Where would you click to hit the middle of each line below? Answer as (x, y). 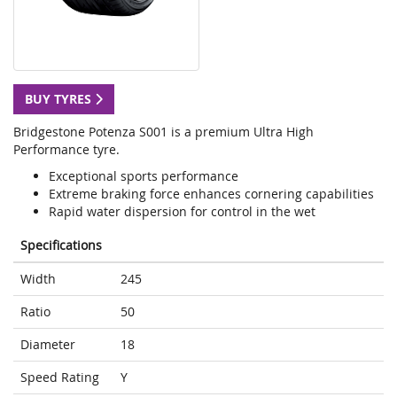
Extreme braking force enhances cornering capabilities (211, 194)
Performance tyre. (66, 150)
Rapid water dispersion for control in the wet (182, 212)
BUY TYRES (60, 99)
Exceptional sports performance (144, 176)
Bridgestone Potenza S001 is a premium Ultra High (163, 132)
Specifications (61, 245)
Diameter (48, 345)
